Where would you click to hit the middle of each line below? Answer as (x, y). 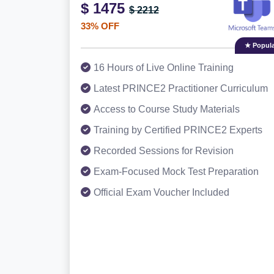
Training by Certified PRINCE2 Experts (178, 130)
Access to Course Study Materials (167, 109)
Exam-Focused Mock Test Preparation (176, 172)
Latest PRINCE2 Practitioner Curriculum (181, 88)
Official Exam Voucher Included (161, 192)
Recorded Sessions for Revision (164, 151)
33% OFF (100, 26)
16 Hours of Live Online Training (164, 68)
